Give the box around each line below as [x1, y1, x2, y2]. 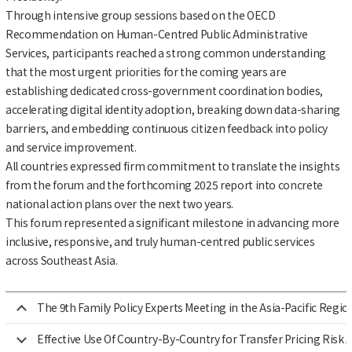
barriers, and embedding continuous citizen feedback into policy [5, 119, 328, 136]
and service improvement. [5, 138, 137, 155]
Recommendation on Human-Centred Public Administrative [5, 25, 308, 42]
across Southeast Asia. [5, 251, 118, 268]
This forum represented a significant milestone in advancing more [5, 214, 339, 230]
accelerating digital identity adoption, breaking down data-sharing [5, 101, 340, 117]
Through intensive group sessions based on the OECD [5, 6, 276, 23]
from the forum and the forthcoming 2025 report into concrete [5, 176, 323, 192]
